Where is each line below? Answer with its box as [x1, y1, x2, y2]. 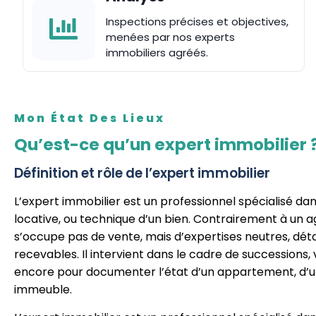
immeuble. [14, 281, 72, 298]
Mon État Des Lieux [14, 110, 165, 127]
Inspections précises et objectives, [106, 14, 288, 30]
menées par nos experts [106, 30, 235, 45]
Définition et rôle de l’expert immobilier [14, 164, 270, 183]
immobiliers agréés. [106, 45, 208, 61]
